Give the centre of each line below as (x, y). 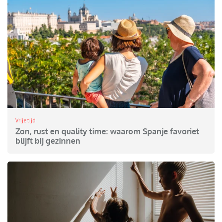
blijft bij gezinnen (48, 141)
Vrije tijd (26, 120)
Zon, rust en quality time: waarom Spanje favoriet (107, 132)
